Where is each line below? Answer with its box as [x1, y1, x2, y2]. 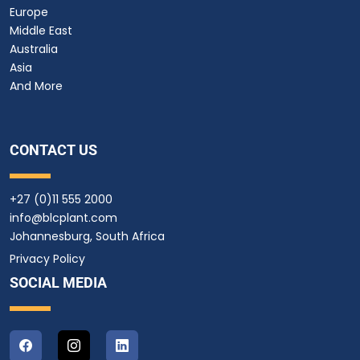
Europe [10, 4, 48, 21]
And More [10, 78, 63, 95]
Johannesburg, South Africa [10, 228, 165, 245]
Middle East [10, 22, 72, 39]
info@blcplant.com [10, 210, 117, 227]
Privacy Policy [10, 251, 85, 268]
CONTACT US [10, 141, 97, 159]
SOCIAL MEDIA [10, 274, 107, 292]
